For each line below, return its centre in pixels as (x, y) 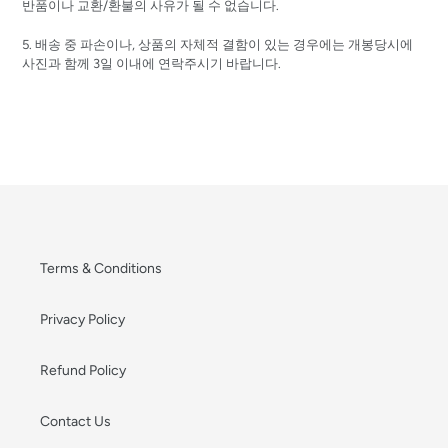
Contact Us (75, 421)
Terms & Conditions (101, 268)
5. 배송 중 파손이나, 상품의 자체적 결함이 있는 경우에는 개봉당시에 (217, 44)
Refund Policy (83, 370)
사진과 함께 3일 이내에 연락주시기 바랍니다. (153, 63)
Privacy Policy (82, 319)
